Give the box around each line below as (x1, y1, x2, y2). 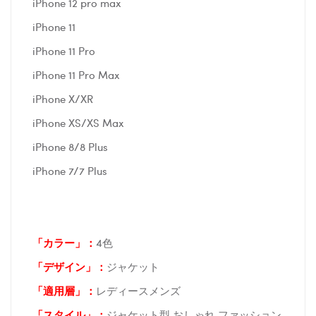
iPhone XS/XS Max (32, 115, 124, 131)
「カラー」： (32, 235, 96, 251)
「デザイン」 (32, 259, 96, 275)
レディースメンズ (96, 283, 181, 299)
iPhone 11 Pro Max (32, 67, 123, 83)
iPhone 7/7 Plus (32, 163, 107, 179)
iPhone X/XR (32, 91, 93, 107)
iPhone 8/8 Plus (32, 139, 108, 155)
